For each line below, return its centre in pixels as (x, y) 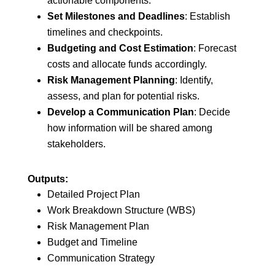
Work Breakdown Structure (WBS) (121, 210)
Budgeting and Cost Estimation (120, 48)
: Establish (207, 16)
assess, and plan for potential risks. (123, 96)
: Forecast (215, 48)
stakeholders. (76, 144)
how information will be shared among (130, 128)
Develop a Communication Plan (120, 112)
